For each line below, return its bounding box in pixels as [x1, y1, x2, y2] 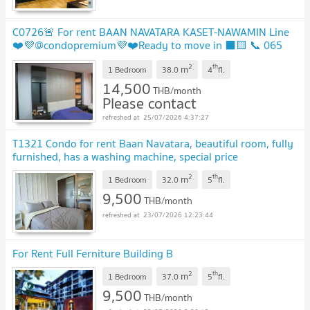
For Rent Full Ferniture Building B [12, 244, 173, 263]
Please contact [102, 91, 197, 116]
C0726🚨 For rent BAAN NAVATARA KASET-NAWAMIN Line [12, 23, 289, 42]
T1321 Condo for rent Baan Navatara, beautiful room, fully [12, 134, 293, 153]
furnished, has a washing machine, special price [12, 147, 238, 166]
